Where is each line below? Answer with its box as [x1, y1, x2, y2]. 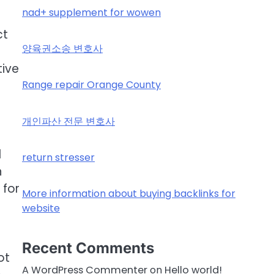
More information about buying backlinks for [22, 187, 235, 201]
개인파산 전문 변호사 [22, 114, 115, 128]
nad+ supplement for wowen [22, 6, 161, 20]
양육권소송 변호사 [22, 42, 103, 56]
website [22, 201, 60, 215]
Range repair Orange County [22, 78, 161, 92]
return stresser [22, 150, 95, 165]
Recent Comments [22, 239, 154, 257]
